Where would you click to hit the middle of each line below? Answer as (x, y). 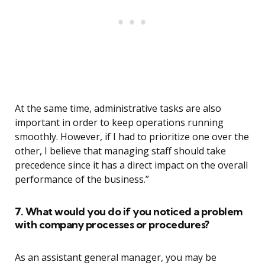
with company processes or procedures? (112, 225)
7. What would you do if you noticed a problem (129, 212)
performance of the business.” (82, 180)
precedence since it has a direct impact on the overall (131, 165)
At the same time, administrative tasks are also (118, 109)
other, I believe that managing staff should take (120, 151)
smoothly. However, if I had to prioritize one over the (132, 137)
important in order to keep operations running (119, 123)
